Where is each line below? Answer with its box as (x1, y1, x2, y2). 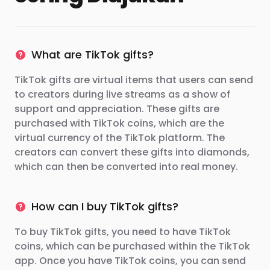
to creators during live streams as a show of (14, 87, 230, 101)
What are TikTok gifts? (31, 47, 154, 62)
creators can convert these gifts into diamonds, (14, 145, 250, 159)
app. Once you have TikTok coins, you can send (14, 254, 246, 268)
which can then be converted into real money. (14, 160, 238, 174)
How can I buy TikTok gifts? (31, 199, 178, 214)
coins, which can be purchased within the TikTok (14, 239, 250, 253)
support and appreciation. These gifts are (14, 102, 219, 116)
